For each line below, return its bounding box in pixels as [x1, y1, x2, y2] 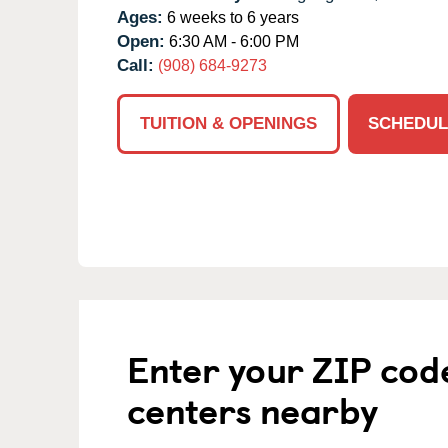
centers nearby [127, 381, 378, 436]
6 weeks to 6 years [163, 8, 299, 26]
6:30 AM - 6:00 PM [165, 32, 299, 50]
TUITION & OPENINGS [140, 113, 317, 133]
